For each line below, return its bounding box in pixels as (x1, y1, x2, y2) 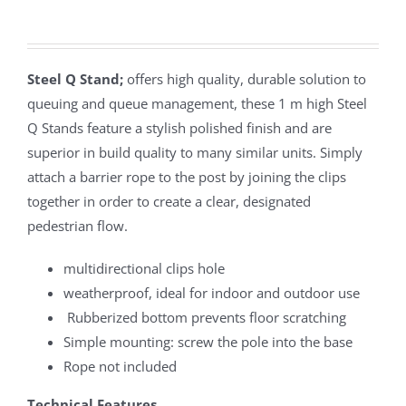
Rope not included (63, 356, 177, 375)
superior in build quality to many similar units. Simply (27, 142, 362, 161)
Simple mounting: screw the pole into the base (63, 332, 353, 351)
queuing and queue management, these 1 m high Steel (27, 93, 367, 112)
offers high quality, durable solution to (123, 69, 366, 88)
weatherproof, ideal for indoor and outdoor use (63, 283, 360, 302)
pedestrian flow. (27, 216, 128, 235)
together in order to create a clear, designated (27, 191, 311, 210)
